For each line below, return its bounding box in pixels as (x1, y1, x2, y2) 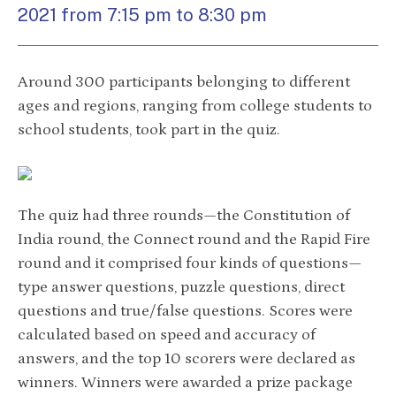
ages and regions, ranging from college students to (18, 97, 372, 116)
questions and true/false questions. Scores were (18, 302, 353, 321)
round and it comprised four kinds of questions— (18, 255, 362, 273)
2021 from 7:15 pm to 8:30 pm (18, 4, 267, 27)
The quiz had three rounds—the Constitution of (18, 207, 350, 225)
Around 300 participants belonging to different (18, 73, 350, 92)
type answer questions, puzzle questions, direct (18, 278, 345, 297)
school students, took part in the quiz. (18, 121, 280, 140)
